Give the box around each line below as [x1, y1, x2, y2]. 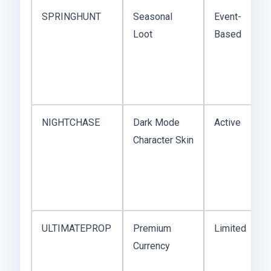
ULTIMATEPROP [42, 222, 111, 234]
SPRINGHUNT [42, 10, 101, 22]
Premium [133, 222, 171, 234]
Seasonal [133, 10, 172, 22]
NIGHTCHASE [42, 116, 100, 128]
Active [214, 116, 241, 128]
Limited [214, 222, 246, 234]
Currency [133, 240, 170, 252]
